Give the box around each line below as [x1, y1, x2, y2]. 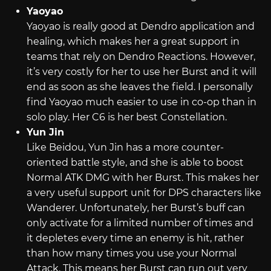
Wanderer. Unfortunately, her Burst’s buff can [26, 202, 245, 214]
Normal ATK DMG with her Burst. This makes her [26, 172, 259, 184]
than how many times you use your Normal [26, 247, 237, 260]
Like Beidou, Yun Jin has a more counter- [26, 142, 224, 154]
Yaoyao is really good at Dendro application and [26, 21, 255, 33]
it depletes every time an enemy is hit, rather [26, 232, 244, 244]
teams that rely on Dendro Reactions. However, [26, 51, 255, 63]
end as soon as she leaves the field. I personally [26, 81, 253, 93]
